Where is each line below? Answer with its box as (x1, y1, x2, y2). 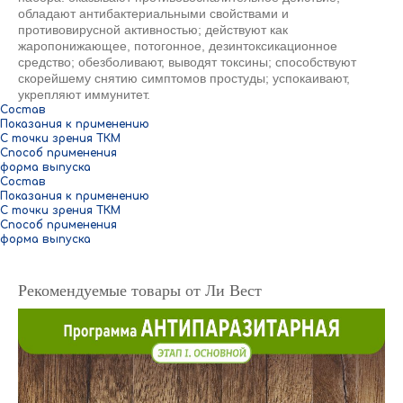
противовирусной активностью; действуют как (18, 22, 288, 38)
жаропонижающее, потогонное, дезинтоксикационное (18, 39, 337, 54)
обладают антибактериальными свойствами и (18, 6, 289, 22)
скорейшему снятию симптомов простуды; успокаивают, (18, 71, 350, 86)
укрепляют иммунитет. (18, 87, 150, 103)
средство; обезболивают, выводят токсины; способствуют (18, 55, 356, 70)
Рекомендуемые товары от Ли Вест (18, 282, 262, 300)
